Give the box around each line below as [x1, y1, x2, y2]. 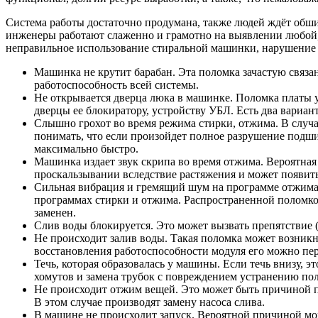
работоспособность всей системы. [34, 78, 199, 91]
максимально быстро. [34, 142, 138, 155]
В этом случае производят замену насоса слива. [34, 295, 265, 308]
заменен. [34, 206, 76, 219]
